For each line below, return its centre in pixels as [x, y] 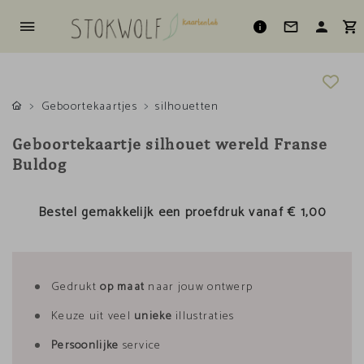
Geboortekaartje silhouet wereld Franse [170, 143]
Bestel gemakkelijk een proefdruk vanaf [163, 212]
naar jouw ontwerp [199, 287]
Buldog [40, 164]
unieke [153, 316]
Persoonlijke [85, 346]
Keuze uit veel [93, 316]
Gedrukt [76, 287]
